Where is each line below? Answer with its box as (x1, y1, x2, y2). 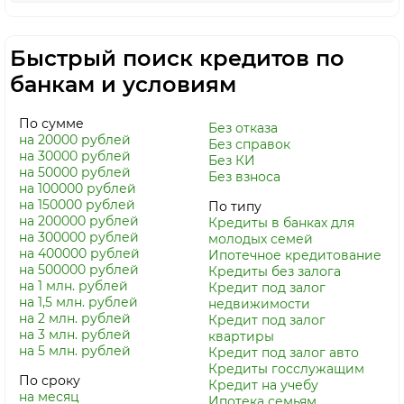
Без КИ (208, 152, 255, 169)
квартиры (208, 328, 274, 344)
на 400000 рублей (19, 245, 140, 262)
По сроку (19, 372, 80, 389)
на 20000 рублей (19, 132, 131, 148)
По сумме (19, 115, 84, 132)
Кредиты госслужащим (208, 361, 364, 377)
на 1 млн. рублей (19, 278, 128, 294)
